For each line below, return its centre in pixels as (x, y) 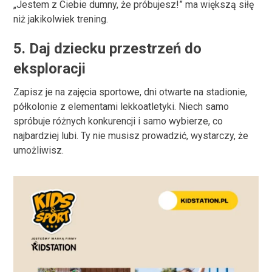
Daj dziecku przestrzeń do (116, 49)
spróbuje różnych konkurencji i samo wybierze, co (118, 121)
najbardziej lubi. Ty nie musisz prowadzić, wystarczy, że (131, 136)
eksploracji (50, 69)
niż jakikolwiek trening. (61, 19)
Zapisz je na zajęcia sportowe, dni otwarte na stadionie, (131, 92)
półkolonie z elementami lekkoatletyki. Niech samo (121, 107)
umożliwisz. (39, 150)
